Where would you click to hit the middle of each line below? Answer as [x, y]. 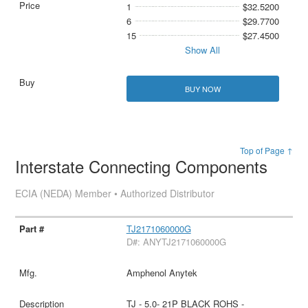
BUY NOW [202, 88]
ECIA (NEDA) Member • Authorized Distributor [115, 193]
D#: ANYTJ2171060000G [176, 241]
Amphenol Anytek [162, 272]
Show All [203, 50]
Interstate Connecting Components [142, 166]
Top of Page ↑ [266, 150]
